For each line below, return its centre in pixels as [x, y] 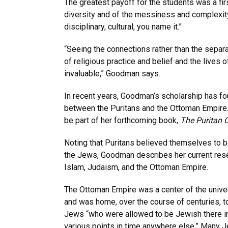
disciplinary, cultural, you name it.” [123, 27]
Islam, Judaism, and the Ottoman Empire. [136, 167]
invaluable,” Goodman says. [112, 74]
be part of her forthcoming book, [122, 120]
